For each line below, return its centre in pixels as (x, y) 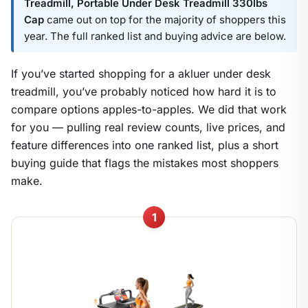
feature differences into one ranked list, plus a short (145, 145)
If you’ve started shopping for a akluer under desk (141, 73)
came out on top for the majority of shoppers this (165, 19)
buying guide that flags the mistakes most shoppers (145, 163)
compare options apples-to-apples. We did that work (149, 109)
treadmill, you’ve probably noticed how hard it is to (144, 91)
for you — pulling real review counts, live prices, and (148, 127)
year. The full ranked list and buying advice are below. (155, 36)
